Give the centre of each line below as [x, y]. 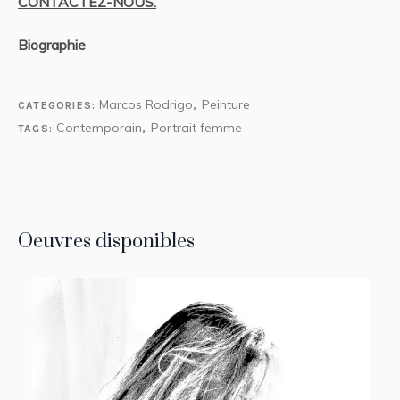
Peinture [225, 105]
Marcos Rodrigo [146, 105]
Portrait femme [196, 128]
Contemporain [100, 128]
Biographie [52, 45]
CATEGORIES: [59, 106]
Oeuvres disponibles [106, 242]
